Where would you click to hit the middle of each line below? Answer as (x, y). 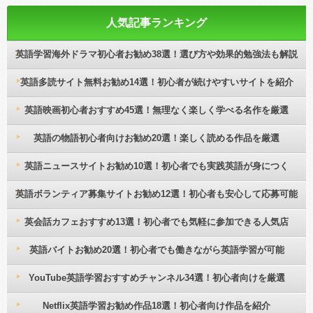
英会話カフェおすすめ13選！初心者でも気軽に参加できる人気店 (156, 222)
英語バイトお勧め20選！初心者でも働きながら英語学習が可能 (156, 250)
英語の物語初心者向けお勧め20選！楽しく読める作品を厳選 (156, 138)
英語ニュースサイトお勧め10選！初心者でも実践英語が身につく (156, 166)
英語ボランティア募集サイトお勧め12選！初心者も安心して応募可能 (156, 194)
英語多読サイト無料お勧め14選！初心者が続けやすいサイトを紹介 (156, 82)
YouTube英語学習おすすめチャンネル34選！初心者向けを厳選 (156, 278)
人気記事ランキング (156, 23)
